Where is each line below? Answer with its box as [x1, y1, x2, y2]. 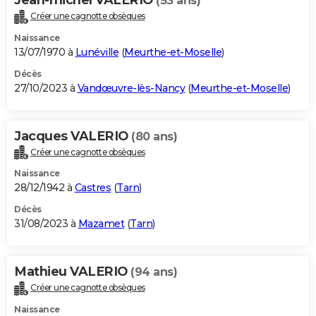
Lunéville [75, 45, 119, 59]
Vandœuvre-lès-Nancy [77, 81, 185, 95]
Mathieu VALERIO [14, 264, 130, 280]
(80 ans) [131, 129, 177, 143]
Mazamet [78, 217, 124, 231]
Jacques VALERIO [14, 128, 131, 144]
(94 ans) [130, 265, 177, 279]
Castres [74, 181, 111, 195]
